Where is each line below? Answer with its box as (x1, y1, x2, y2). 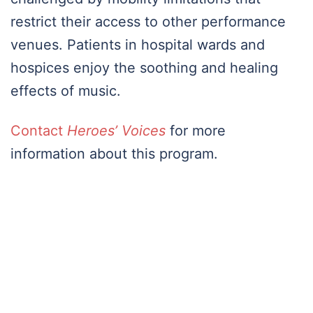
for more (166, 122, 226, 140)
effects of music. (10, 82, 121, 100)
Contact (10, 122, 67, 140)
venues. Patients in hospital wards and (10, 36, 265, 54)
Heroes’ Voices (67, 122, 166, 140)
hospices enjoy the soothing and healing (10, 59, 278, 77)
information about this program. (10, 145, 218, 163)
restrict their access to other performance (10, 13, 286, 31)
